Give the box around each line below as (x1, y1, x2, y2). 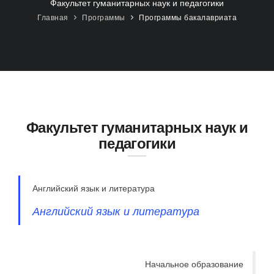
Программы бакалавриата (139, 12, 237, 23)
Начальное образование (145, 258, 243, 270)
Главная (37, 12, 68, 23)
